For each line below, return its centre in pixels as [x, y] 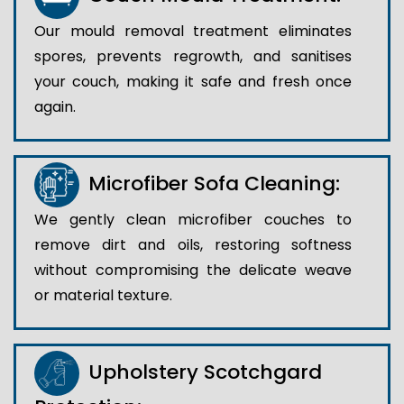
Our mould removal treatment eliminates [193, 31]
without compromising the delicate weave [193, 270]
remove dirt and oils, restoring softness [193, 244]
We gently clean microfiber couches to [193, 219]
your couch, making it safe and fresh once [193, 81]
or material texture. [103, 295]
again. [55, 106]
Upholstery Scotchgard [205, 372]
